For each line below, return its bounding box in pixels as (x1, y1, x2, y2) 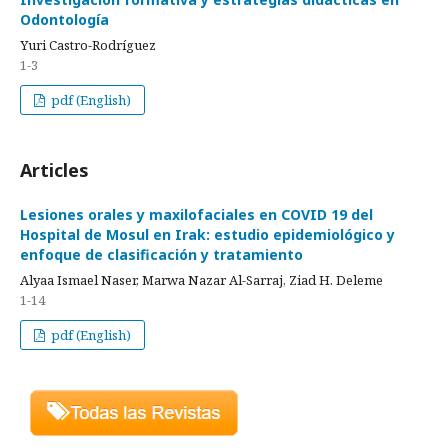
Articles (20, 158, 89, 182)
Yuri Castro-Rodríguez (20, 36, 156, 54)
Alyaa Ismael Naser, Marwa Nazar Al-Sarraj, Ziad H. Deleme (20, 271, 383, 289)
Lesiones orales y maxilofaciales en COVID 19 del (20, 205, 373, 224)
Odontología (20, 10, 109, 29)
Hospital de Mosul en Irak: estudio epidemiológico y (20, 225, 395, 244)
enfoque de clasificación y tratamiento (20, 245, 303, 264)
